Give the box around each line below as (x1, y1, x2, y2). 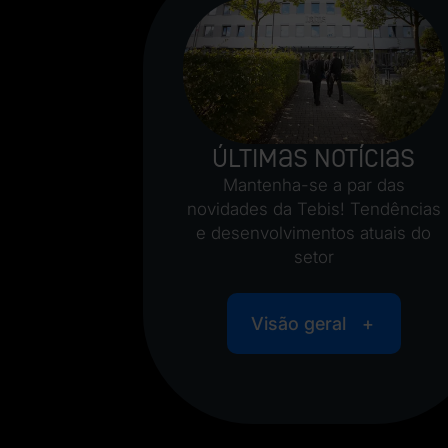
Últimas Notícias (212, 144, 416, 174)
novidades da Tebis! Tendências (186, 199, 441, 220)
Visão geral (250, 313, 346, 335)
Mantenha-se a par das (222, 175, 405, 196)
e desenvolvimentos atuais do (196, 223, 432, 244)
